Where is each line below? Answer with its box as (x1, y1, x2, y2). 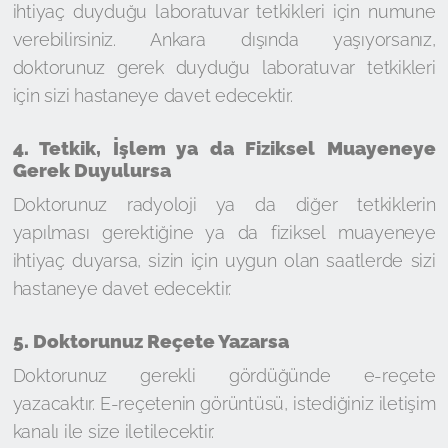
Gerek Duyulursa (12, 159, 171, 181)
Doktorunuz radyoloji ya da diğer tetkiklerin (12, 194, 436, 215)
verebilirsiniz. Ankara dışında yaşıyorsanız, (12, 29, 436, 50)
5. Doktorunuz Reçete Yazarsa (12, 330, 289, 352)
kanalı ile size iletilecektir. (12, 421, 214, 442)
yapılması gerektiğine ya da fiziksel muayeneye (12, 222, 436, 243)
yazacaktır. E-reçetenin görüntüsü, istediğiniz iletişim (12, 393, 436, 414)
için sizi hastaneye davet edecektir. (12, 85, 293, 106)
